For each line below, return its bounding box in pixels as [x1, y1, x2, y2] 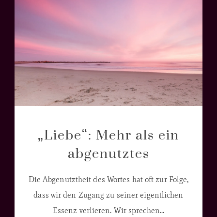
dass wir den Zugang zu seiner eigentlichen [33, 190, 184, 200]
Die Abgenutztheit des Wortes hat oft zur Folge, [28, 175, 189, 185]
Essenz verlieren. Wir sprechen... [52, 206, 165, 216]
